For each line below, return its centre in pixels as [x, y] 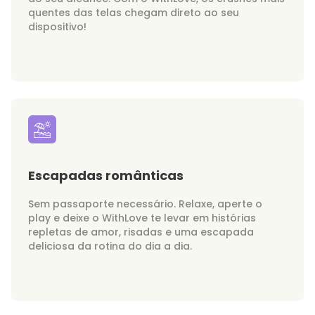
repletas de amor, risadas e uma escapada [141, 232]
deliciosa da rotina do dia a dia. [110, 246]
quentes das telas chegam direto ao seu [134, 13]
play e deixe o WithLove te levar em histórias [142, 218]
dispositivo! [57, 27]
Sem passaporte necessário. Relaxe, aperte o [145, 204]
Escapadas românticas [106, 175]
